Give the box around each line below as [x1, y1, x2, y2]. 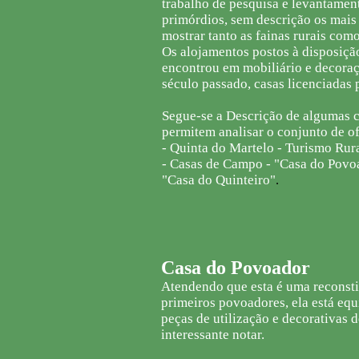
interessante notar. [161, 327, 264, 342]
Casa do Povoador [161, 257, 310, 278]
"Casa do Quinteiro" [162, 172, 276, 188]
